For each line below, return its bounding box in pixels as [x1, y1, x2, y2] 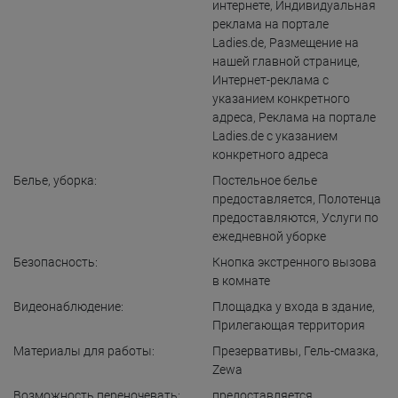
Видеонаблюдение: [13, 299, 123, 314]
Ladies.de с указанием [212, 129, 338, 143]
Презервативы [212, 344, 298, 358]
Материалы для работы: [13, 344, 155, 358]
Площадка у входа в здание [212, 299, 372, 314]
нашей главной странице [212, 54, 357, 68]
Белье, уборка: [13, 173, 97, 187]
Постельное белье [212, 173, 317, 187]
